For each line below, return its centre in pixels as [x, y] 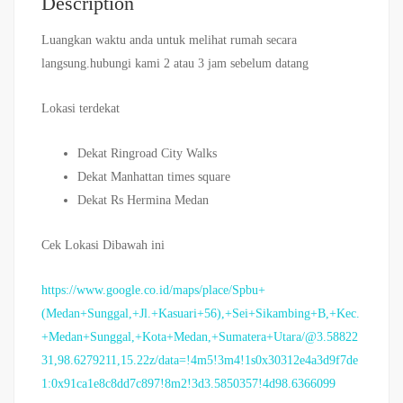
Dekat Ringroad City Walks [147, 154]
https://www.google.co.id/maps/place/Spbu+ [153, 291]
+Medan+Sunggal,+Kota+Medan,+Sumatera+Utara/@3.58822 [200, 337]
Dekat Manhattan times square [154, 177]
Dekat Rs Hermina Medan [143, 201]
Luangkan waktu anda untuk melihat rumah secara [169, 40]
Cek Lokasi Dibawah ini [103, 246]
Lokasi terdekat [81, 109]
